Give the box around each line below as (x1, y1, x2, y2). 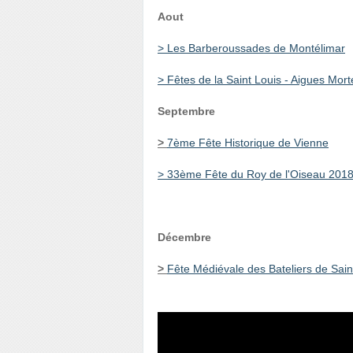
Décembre (158, 231, 211, 243)
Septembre (158, 105, 215, 117)
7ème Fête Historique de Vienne (167, 136, 329, 149)
